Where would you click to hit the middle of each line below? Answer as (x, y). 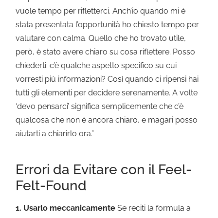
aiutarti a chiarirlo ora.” (55, 134)
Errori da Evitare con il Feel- (104, 169)
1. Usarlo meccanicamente (66, 208)
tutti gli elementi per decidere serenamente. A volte (107, 93)
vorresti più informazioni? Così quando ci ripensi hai (107, 79)
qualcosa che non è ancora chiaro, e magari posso (107, 120)
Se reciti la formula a (153, 208)
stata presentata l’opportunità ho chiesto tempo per (108, 25)
